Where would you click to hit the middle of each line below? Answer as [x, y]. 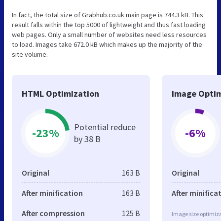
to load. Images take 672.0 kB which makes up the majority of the [107, 44]
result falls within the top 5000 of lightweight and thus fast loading [109, 24]
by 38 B [87, 139]
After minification [52, 193]
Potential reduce [105, 127]
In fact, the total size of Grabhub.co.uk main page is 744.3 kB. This [108, 15]
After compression [53, 213]
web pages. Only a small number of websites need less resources [109, 34]
